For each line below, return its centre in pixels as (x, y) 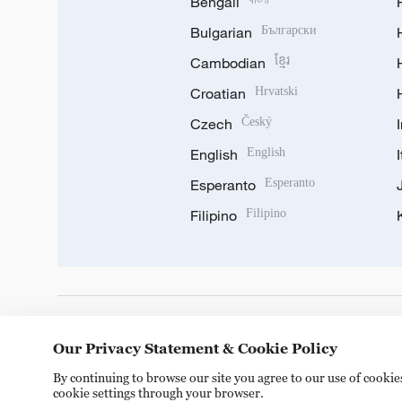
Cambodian (228, 62)
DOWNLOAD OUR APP (144, 334)
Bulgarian (221, 32)
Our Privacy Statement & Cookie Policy (195, 348)
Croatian (218, 93)
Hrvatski (276, 91)
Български (289, 30)
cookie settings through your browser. (158, 393)
